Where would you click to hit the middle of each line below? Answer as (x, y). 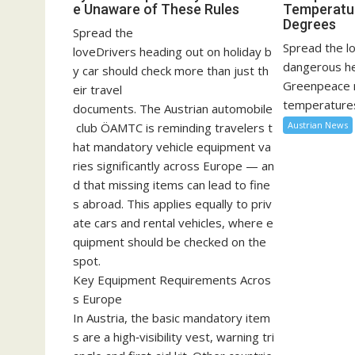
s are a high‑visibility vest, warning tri (174, 337)
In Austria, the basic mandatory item (172, 318)
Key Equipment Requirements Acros (172, 280)
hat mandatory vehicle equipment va (172, 147)
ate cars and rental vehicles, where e (173, 223)
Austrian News (318, 125)
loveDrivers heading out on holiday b (172, 52)
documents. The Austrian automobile (173, 109)
